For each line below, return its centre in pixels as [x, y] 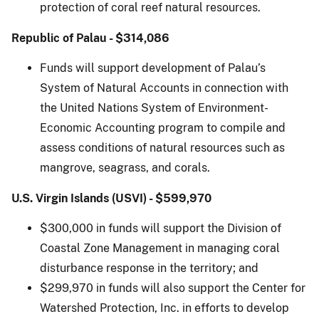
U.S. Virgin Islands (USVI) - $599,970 [111, 198]
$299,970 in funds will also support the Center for [173, 288]
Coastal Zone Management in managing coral [160, 248]
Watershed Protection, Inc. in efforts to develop [164, 308]
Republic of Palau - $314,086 [90, 38]
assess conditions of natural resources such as [162, 147]
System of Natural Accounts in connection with [164, 88]
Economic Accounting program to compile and [163, 127]
